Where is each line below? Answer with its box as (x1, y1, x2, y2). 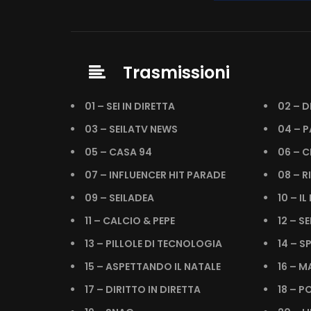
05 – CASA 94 (85, 145, 152, 159)
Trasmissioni (123, 61, 230, 84)
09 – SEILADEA (85, 191, 154, 205)
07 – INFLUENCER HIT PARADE (85, 168, 226, 182)
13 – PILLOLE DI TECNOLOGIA (85, 237, 222, 251)
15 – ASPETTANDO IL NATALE (85, 260, 221, 274)
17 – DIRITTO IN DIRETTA (85, 283, 201, 296)
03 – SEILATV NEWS (85, 122, 178, 136)
